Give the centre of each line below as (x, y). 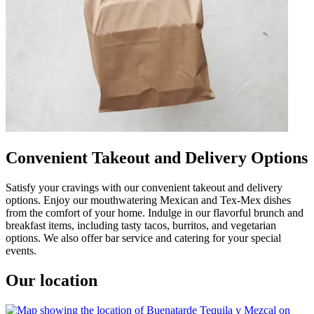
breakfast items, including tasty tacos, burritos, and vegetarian (141, 225)
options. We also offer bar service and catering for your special (143, 238)
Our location (52, 280)
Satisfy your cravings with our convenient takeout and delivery (144, 187)
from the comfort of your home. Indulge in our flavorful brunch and (155, 212)
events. (21, 250)
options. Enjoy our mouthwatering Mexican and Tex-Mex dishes (148, 200)
